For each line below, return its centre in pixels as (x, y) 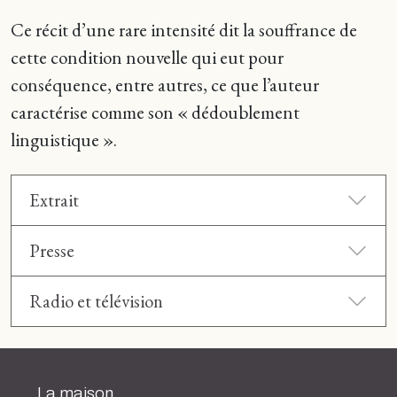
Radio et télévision (96, 300)
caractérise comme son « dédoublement (155, 112)
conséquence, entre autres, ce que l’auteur (165, 84)
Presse (52, 250)
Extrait (54, 199)
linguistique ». (64, 139)
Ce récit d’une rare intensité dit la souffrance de (184, 29)
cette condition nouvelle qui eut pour (147, 57)
